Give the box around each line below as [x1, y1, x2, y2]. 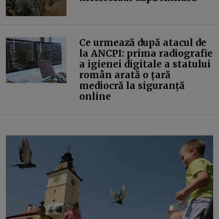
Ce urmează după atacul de [79, 37, 206, 49]
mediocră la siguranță [79, 80, 185, 92]
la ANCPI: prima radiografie [79, 47, 213, 60]
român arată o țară [79, 69, 171, 81]
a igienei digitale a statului [79, 58, 211, 70]
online [79, 90, 111, 103]
